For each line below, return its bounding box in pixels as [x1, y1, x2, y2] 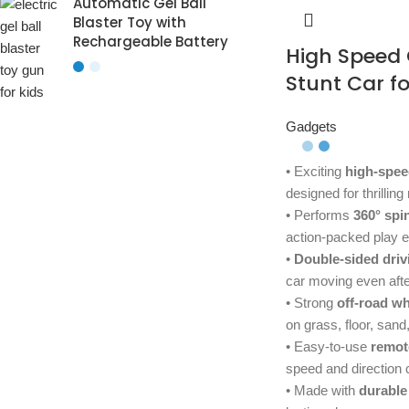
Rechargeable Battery [73, 32, 228, 51]
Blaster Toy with [73, 13, 186, 32]
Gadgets [285, 119, 337, 135]
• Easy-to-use [285, 339, 371, 355]
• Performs [285, 207, 353, 224]
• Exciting [285, 163, 345, 180]
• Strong [285, 295, 337, 311]
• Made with [285, 383, 359, 399]
